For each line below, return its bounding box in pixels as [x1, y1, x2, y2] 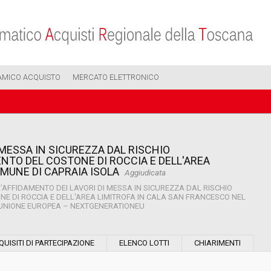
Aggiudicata [125, 167, 166, 177]
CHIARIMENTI [194, 238, 241, 247]
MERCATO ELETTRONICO [73, 73, 159, 82]
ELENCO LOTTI [119, 238, 169, 247]
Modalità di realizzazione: [142, 255, 244, 264]
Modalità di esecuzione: [142, 223, 235, 232]
